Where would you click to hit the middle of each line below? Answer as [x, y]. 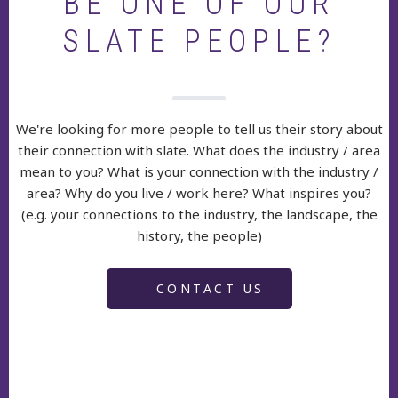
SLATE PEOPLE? [199, 41]
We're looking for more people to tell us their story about [199, 129]
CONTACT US [207, 288]
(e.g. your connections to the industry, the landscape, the [199, 214]
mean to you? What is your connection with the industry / [199, 171]
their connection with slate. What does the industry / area [199, 150]
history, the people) [199, 235]
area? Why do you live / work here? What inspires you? [199, 193]
